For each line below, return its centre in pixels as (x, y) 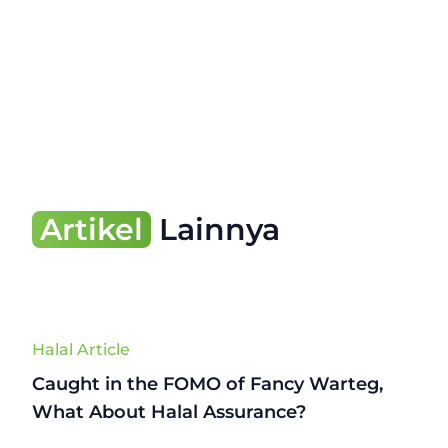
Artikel (91, 229)
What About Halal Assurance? (169, 412)
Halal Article (81, 349)
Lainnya (215, 229)
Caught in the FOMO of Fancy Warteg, (207, 384)
